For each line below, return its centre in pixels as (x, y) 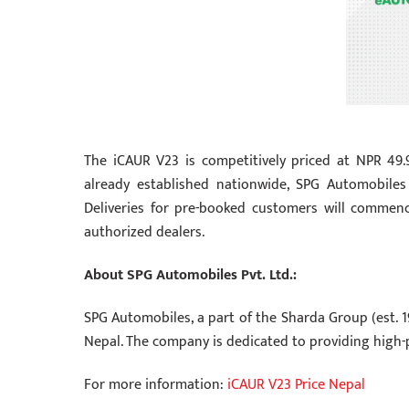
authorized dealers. (144, 233)
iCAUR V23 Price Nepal (296, 384)
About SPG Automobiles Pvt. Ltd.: (190, 276)
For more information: (156, 384)
